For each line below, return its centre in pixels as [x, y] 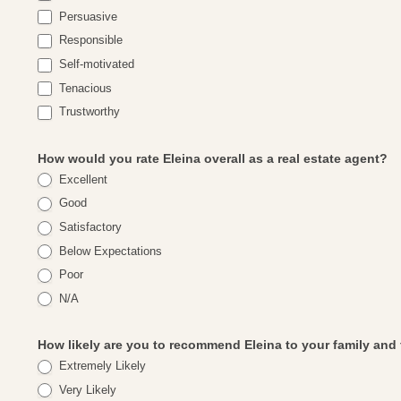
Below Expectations [109, 251]
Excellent [82, 179]
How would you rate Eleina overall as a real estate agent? [213, 158]
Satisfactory [89, 226]
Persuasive [87, 16]
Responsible [90, 40]
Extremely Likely [101, 366]
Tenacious [84, 88]
